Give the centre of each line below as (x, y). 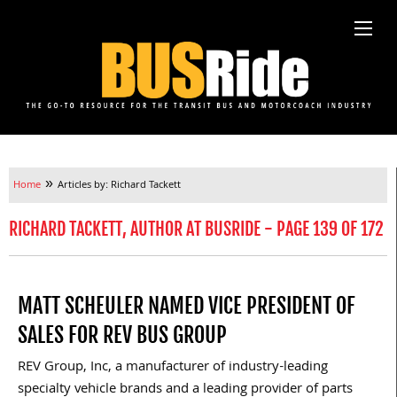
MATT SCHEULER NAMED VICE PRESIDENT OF (187, 306)
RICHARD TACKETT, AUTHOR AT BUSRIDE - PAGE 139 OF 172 (196, 230)
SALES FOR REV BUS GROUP (122, 335)
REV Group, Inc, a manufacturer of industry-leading (173, 368)
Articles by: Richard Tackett (119, 186)
